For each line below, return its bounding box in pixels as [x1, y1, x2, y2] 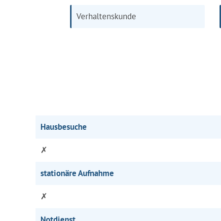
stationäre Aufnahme [40, 168, 114, 179]
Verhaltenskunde [76, 11, 136, 22]
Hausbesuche [40, 121, 87, 132]
